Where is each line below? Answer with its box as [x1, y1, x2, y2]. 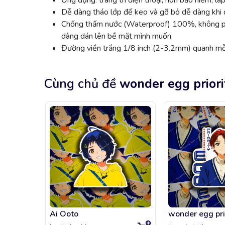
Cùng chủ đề [44, 75, 116, 93]
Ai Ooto [50, 208, 78, 220]
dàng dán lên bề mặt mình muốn [61, 31, 171, 42]
